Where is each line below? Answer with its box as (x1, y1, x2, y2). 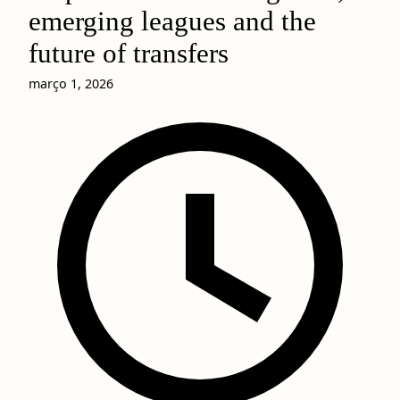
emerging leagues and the (29, 6, 316, 37)
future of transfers (29, 38, 229, 69)
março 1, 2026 (29, 75, 113, 92)
